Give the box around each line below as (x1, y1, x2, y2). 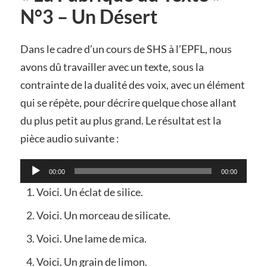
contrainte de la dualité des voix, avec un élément (20, 78, 245, 92)
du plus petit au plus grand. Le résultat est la (20, 114, 221, 128)
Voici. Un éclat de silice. (36, 185, 143, 199)
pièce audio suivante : (20, 132, 119, 145)
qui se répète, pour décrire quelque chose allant (20, 96, 237, 110)
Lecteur (19, 159, 55, 172)
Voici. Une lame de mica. (36, 232, 147, 246)
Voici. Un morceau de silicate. (36, 209, 170, 222)
